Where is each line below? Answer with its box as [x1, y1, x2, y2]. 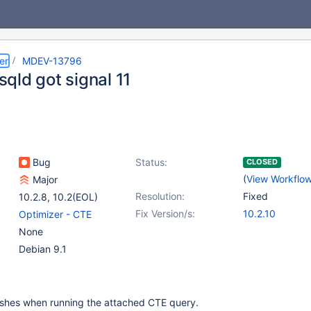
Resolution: [135, 190, 185, 202]
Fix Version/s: [135, 208, 195, 219]
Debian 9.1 [19, 243, 67, 255]
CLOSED [246, 157, 278, 167]
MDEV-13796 [22, 55, 82, 67]
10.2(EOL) [53, 191, 98, 203]
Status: [135, 156, 167, 168]
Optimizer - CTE [19, 208, 92, 220]
